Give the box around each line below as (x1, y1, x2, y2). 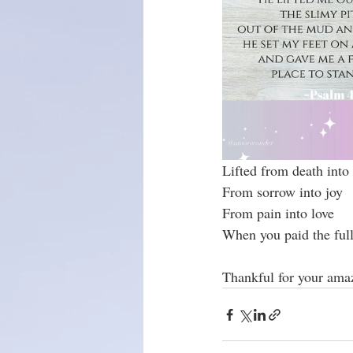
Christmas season (175, 25, 248, 40)
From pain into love (222, 203, 334, 223)
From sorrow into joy (222, 182, 343, 202)
